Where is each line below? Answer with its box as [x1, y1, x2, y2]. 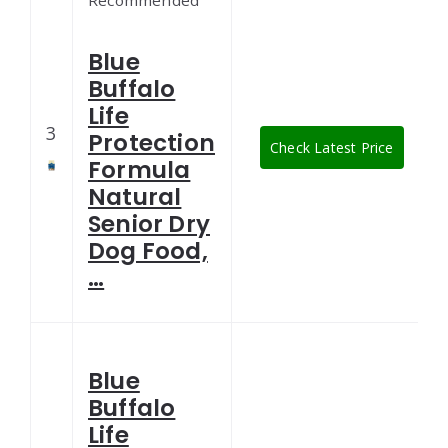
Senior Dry [88, 208, 210, 241]
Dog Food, [88, 235, 208, 268]
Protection [88, 127, 215, 160]
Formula [88, 154, 191, 187]
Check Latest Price [270, 138, 394, 158]
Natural [88, 181, 182, 214]
